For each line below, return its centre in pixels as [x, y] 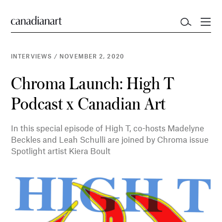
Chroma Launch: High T [93, 83]
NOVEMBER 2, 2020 [92, 56]
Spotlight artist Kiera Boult [61, 151]
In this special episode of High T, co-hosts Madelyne [108, 128]
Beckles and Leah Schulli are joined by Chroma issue [110, 139]
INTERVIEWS [31, 56]
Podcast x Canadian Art [88, 103]
